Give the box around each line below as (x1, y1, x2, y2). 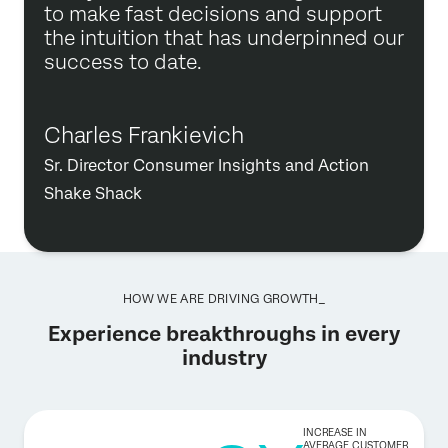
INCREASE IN (303, 426, 367, 439)
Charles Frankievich (44, 122, 244, 149)
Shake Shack (44, 184, 142, 204)
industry (181, 346, 267, 371)
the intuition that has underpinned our (44, 26, 404, 51)
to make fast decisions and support (44, 2, 382, 27)
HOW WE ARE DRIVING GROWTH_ (122, 292, 326, 307)
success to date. (44, 50, 202, 75)
